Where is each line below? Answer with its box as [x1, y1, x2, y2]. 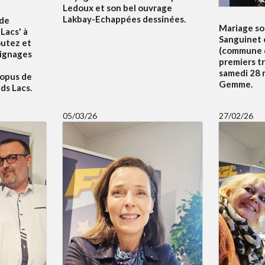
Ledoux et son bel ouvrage [63, 2, 173, 14]
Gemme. [218, 78, 253, 89]
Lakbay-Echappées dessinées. [63, 14, 186, 25]
